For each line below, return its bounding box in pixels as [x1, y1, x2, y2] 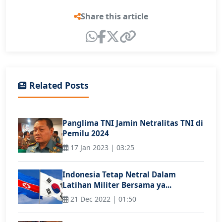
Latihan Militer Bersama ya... [62, 179, 171, 190]
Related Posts [27, 79, 89, 91]
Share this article [81, 10, 148, 22]
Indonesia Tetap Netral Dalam [62, 169, 176, 179]
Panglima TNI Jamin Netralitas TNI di [62, 117, 203, 128]
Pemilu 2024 [62, 128, 109, 138]
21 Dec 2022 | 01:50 [68, 194, 136, 204]
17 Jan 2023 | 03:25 [68, 142, 134, 152]
